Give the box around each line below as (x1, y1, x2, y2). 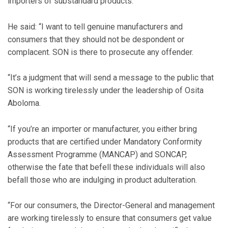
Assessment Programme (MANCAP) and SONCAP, (8, 149, 187, 159)
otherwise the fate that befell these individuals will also (8, 162, 205, 172)
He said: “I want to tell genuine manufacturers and (8, 21, 183, 32)
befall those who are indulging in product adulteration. (8, 175, 197, 185)
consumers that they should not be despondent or (8, 34, 184, 44)
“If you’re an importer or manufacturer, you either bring (8, 124, 197, 134)
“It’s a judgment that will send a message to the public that (8, 73, 214, 83)
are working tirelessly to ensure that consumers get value (8, 213, 212, 223)
